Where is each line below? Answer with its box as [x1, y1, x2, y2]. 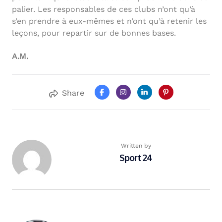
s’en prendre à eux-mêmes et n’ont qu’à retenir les [12, 16, 207, 26]
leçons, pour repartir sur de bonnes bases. [12, 28, 176, 38]
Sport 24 [119, 152, 152, 164]
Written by [120, 142, 151, 150]
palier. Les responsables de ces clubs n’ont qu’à [12, 4, 195, 14]
